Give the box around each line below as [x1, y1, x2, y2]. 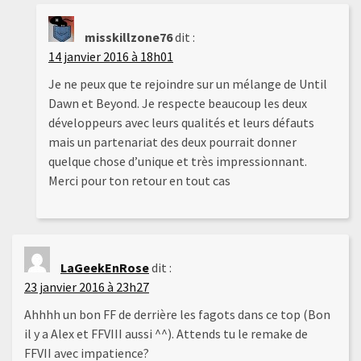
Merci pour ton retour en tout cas [48, 172, 230, 189]
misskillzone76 [85, 29, 172, 46]
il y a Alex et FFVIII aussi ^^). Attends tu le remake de [24, 326, 308, 342]
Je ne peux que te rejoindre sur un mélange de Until [48, 76, 327, 93]
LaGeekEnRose [60, 259, 149, 276]
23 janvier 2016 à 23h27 [24, 279, 149, 296]
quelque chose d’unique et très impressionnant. [48, 153, 307, 170]
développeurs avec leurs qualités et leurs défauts [48, 114, 314, 131]
